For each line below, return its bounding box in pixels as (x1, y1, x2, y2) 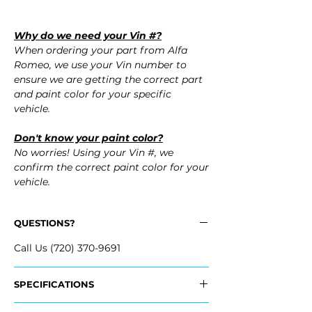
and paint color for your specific (14, 88, 171, 101)
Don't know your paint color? (14, 132, 163, 145)
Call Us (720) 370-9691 (14, 242, 120, 255)
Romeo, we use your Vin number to (14, 58, 187, 72)
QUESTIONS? (14, 217, 75, 229)
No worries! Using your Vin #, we (14, 146, 173, 159)
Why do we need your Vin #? (14, 29, 162, 42)
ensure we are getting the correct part (14, 73, 203, 86)
